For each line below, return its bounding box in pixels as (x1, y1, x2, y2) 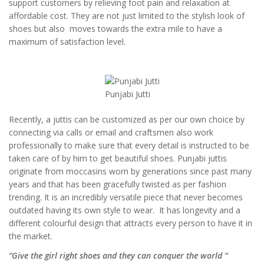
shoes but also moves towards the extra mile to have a (9, 23, 222, 35)
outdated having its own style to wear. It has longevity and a (9, 204, 240, 216)
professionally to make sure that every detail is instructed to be (9, 139, 249, 151)
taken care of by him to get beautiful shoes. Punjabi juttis (9, 152, 227, 164)
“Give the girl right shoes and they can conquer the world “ (9, 250, 227, 262)
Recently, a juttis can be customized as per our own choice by (9, 113, 245, 125)
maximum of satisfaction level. (9, 36, 126, 48)
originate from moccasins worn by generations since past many (9, 165, 252, 177)
